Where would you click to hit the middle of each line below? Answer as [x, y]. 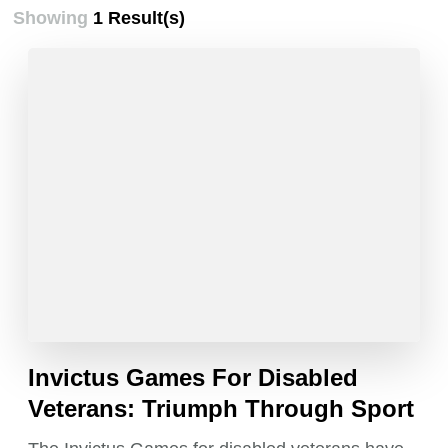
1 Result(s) [139, 18]
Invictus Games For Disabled [193, 377]
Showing [53, 18]
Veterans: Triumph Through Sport [221, 408]
